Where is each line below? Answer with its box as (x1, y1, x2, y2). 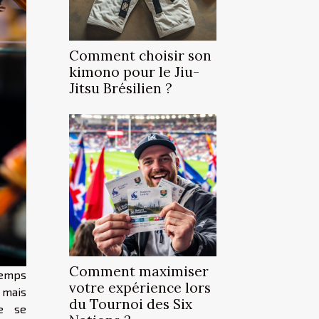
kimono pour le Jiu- (69, 63, 199, 80)
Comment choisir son (69, 47, 211, 64)
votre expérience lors (69, 279, 211, 296)
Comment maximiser (69, 263, 209, 280)
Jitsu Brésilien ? (69, 80, 172, 97)
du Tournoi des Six (69, 296, 192, 313)
